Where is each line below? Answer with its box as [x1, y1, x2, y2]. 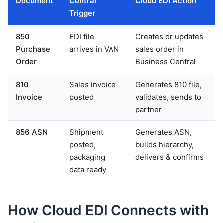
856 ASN [16, 127, 48, 137]
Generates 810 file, [135, 79, 202, 89]
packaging [69, 152, 105, 162]
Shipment [69, 127, 103, 137]
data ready [69, 164, 106, 174]
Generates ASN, [135, 127, 192, 137]
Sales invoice [69, 79, 116, 89]
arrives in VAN [69, 44, 119, 54]
